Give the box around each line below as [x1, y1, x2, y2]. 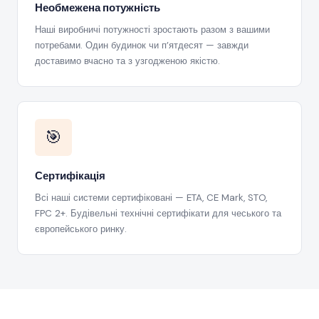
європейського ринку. [35, 223, 127, 235]
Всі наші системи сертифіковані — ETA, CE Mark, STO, [35, 192, 267, 204]
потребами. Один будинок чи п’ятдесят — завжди [35, 39, 249, 51]
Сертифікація [35, 169, 105, 182]
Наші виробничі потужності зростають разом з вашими [35, 23, 270, 36]
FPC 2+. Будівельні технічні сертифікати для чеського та [35, 207, 281, 219]
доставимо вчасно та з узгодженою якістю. [35, 55, 220, 67]
